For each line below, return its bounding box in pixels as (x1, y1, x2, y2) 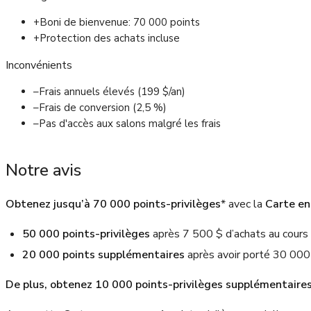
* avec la (221, 196, 265, 212)
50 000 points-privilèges (22, 226, 150, 242)
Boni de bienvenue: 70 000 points (40, 15, 200, 30)
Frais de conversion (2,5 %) (39, 101, 167, 115)
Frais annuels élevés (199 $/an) (39, 85, 185, 99)
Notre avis (6, 159, 81, 182)
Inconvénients (6, 58, 72, 74)
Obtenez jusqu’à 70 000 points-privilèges (6, 196, 221, 212)
